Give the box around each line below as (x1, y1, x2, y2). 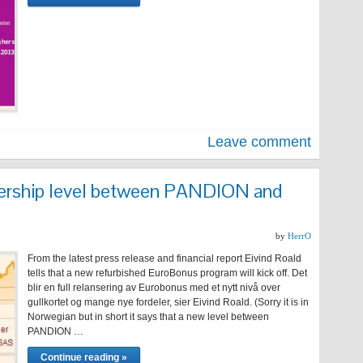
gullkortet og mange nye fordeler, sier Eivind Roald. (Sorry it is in (28, 297, 309, 308)
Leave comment (207, 134, 311, 150)
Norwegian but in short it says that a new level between (28, 311, 269, 322)
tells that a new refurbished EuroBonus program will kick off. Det (28, 267, 307, 279)
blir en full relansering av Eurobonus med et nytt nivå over (28, 282, 280, 293)
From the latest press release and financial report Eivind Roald (28, 253, 301, 264)
